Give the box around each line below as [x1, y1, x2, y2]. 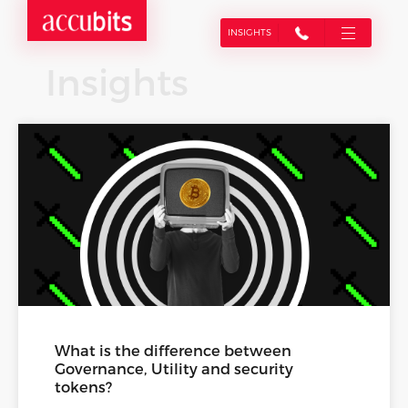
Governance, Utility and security [55, 360, 293, 381]
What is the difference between [55, 342, 291, 362]
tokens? [55, 378, 112, 399]
